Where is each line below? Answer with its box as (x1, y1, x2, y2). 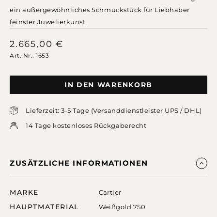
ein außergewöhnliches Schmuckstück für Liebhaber (10, 6, 190, 14)
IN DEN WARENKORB (64, 80, 153, 89)
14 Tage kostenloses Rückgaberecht (26, 122, 147, 130)
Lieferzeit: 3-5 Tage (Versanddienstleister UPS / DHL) (26, 106, 202, 114)
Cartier (98, 188, 122, 196)
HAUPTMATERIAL (10, 202, 79, 211)
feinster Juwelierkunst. (10, 18, 87, 26)
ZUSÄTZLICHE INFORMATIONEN (10, 158, 148, 168)
